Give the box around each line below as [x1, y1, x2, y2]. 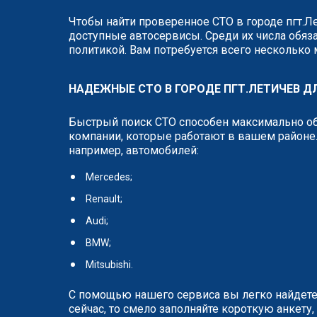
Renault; [86, 193, 122, 204]
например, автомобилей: [69, 144, 199, 157]
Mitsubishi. [86, 259, 133, 270]
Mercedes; [86, 171, 132, 183]
